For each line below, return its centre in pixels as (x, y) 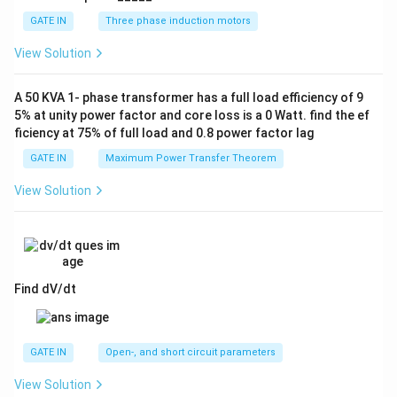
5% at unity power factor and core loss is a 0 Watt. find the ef (192, 116)
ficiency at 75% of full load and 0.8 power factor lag (164, 133)
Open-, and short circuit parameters (191, 353)
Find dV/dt (45, 289)
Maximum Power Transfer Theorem (191, 159)
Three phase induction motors (178, 21)
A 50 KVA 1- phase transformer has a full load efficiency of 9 (189, 98)
